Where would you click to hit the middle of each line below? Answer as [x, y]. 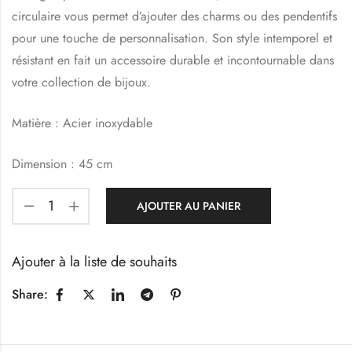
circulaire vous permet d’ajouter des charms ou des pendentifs [174, 16]
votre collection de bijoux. [81, 82]
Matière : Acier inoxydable [82, 123]
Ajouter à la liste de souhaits [94, 261]
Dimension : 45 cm [62, 163]
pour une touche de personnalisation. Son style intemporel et [172, 38]
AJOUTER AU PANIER [189, 205]
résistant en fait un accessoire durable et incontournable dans [173, 60]
